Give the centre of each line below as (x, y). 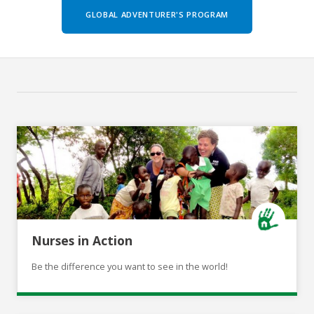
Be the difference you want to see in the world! (130, 267)
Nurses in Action (82, 240)
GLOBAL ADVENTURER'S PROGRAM (157, 15)
